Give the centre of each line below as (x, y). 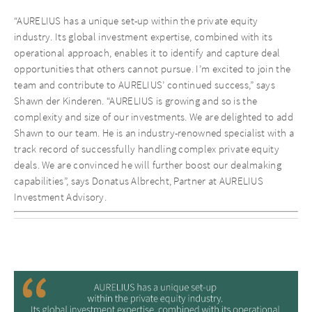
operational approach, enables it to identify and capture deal (147, 53)
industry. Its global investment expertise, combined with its (143, 37)
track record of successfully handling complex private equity (147, 149)
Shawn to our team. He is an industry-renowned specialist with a (154, 133)
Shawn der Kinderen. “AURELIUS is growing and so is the (136, 101)
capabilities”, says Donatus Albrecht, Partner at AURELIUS (139, 181)
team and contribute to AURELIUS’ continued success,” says (145, 85)
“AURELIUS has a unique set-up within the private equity (136, 21)
